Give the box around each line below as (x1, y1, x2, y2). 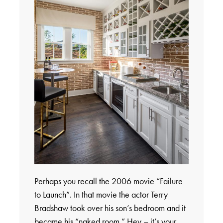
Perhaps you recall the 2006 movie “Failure (34, 175, 183, 187)
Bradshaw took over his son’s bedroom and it (34, 202, 186, 214)
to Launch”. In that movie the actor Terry (34, 188, 168, 200)
